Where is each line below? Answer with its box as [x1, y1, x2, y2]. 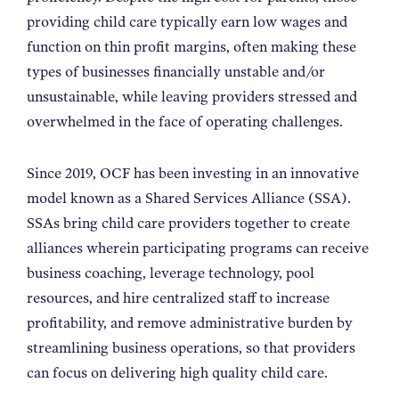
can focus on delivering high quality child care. [27, 363, 328, 381]
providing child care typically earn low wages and [27, 12, 347, 30]
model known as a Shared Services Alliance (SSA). [27, 189, 351, 207]
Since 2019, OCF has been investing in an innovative [27, 164, 359, 182]
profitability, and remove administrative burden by [27, 313, 353, 331]
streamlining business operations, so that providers [27, 338, 355, 356]
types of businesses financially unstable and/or [27, 62, 325, 80]
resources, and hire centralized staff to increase [27, 289, 330, 306]
